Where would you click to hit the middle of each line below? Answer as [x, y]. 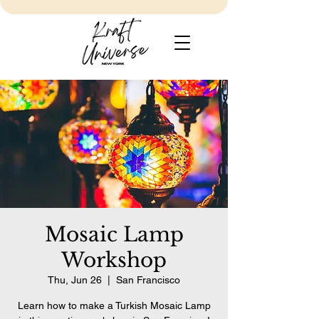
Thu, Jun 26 [75, 280]
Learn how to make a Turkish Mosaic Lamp [114, 305]
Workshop [114, 260]
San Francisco [148, 280]
